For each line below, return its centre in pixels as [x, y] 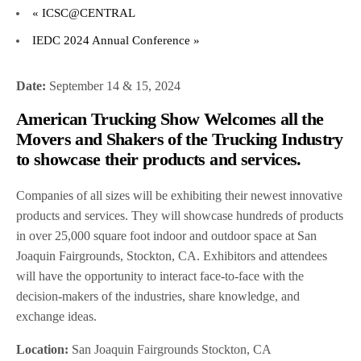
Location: [44, 350]
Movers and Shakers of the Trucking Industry [180, 139]
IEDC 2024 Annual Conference [113, 41]
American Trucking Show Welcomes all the [170, 119]
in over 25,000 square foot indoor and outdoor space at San [167, 236]
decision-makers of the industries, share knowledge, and [158, 297]
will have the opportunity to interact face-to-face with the [160, 276]
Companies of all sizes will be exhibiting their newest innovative [180, 196]
